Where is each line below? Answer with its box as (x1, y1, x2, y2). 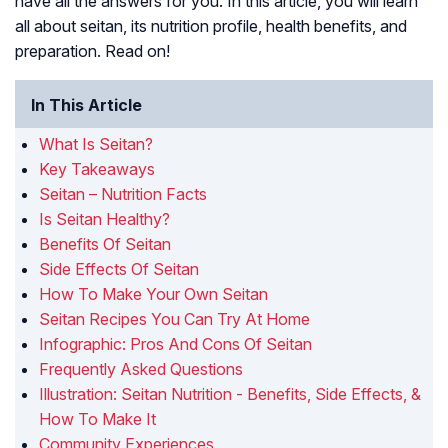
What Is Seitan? (39, 134, 153, 155)
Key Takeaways (39, 159, 155, 180)
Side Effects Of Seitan (39, 259, 199, 280)
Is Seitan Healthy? (39, 209, 170, 230)
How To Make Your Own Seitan (39, 284, 268, 305)
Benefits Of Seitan (39, 234, 171, 255)
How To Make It (39, 409, 156, 430)
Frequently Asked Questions (39, 359, 243, 380)
